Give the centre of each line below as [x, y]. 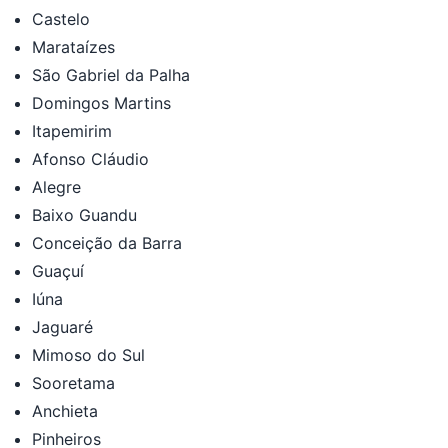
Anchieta [65, 410]
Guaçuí [58, 270]
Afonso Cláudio [90, 158]
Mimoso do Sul [88, 354]
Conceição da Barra [107, 242]
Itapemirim [72, 130]
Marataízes [73, 46]
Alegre [56, 186]
